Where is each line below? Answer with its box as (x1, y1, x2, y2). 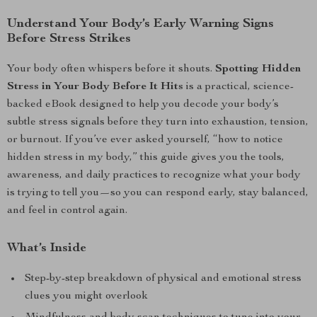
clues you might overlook (25, 291, 148, 302)
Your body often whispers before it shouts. (7, 64, 215, 75)
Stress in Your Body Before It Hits (7, 81, 183, 93)
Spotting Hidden (215, 64, 301, 75)
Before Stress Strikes (7, 33, 131, 45)
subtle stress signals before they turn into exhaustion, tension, (7, 117, 309, 128)
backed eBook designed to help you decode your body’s (7, 99, 279, 110)
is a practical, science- (183, 81, 294, 93)
